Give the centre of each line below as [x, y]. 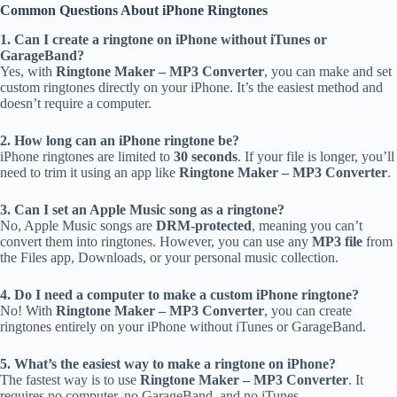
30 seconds [206, 156]
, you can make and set [328, 71]
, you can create [308, 310]
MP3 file [337, 241]
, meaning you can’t [307, 225]
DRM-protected [204, 225]
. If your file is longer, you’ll [316, 156]
